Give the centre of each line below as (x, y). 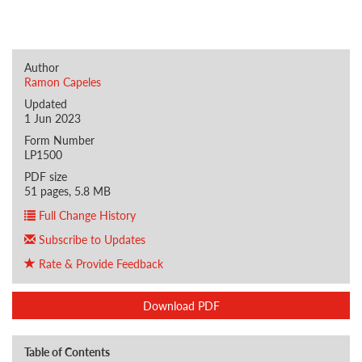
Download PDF (181, 305)
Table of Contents (67, 351)
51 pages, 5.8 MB (67, 191)
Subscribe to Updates (90, 239)
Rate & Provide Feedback (99, 263)
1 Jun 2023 (53, 118)
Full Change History (86, 215)
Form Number (59, 140)
